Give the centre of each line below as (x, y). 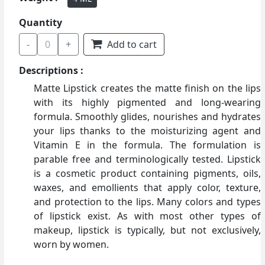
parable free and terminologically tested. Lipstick (147, 159)
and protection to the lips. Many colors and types (147, 202)
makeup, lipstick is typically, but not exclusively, (147, 230)
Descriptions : (51, 70)
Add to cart (131, 44)
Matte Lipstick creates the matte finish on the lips (147, 88)
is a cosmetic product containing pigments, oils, (147, 173)
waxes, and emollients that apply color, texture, (147, 188)
